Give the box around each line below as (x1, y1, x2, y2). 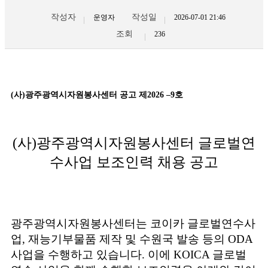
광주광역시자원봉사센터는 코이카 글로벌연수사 (11, 217, 255, 230)
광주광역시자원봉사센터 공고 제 (25, 90, 147, 100)
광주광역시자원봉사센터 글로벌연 (36, 135, 255, 151)
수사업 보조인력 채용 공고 (50, 154, 218, 170)
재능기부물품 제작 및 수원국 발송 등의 (28, 233, 228, 246)
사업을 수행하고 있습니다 (11, 248, 142, 261)
